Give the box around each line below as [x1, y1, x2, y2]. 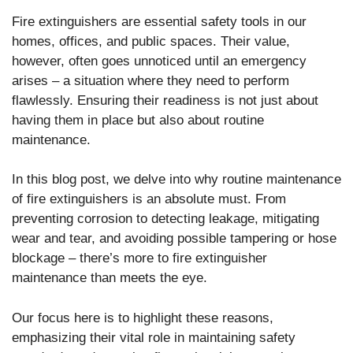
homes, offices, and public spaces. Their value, [12, 33, 290, 49]
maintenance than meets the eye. [12, 270, 207, 286]
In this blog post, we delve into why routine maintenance [12, 172, 341, 188]
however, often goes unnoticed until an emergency [12, 53, 307, 69]
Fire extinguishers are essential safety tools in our [12, 13, 307, 29]
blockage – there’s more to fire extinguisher [12, 251, 267, 266]
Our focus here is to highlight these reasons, [12, 310, 273, 325]
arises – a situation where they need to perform [12, 72, 289, 88]
